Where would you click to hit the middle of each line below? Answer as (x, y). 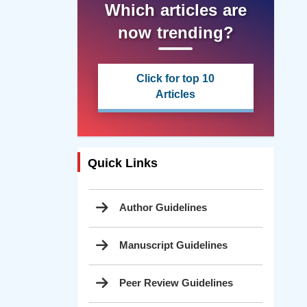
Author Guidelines (163, 208)
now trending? (175, 32)
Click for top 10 (176, 78)
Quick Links (122, 163)
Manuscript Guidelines (173, 245)
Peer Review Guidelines (176, 283)
